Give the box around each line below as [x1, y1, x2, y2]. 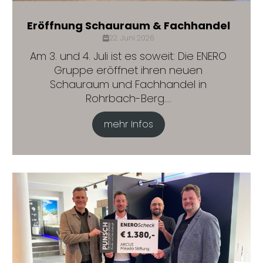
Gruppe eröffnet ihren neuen [54, 63, 203, 77]
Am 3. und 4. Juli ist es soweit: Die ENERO [30, 49, 227, 63]
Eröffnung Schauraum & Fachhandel [26, 18, 230, 33]
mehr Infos [103, 117, 153, 131]
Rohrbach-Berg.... [85, 91, 171, 106]
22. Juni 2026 [109, 33, 154, 43]
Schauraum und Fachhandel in [50, 77, 207, 92]
